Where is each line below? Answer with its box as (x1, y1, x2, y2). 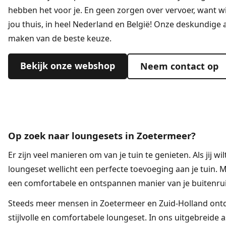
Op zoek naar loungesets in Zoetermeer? (8, 129, 196, 142)
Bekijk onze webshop (20, 59, 115, 72)
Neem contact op (140, 60, 218, 73)
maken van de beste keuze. (8, 33, 111, 44)
